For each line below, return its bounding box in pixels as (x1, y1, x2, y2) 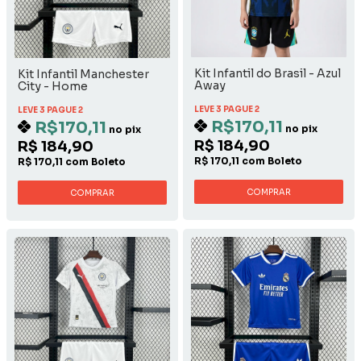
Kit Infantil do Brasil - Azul (194, 66, 341, 81)
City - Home (18, 79, 88, 94)
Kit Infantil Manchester (18, 67, 149, 82)
